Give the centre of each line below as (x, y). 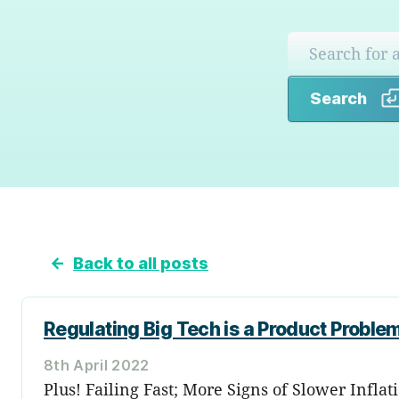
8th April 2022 (97, 365)
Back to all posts (141, 263)
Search (338, 98)
